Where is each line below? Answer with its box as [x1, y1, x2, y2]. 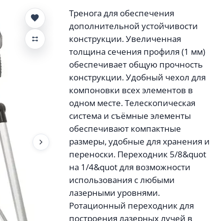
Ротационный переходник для [69, 200, 194, 211]
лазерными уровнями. [69, 187, 160, 198]
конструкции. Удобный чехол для [69, 72, 206, 83]
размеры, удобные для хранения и [69, 136, 210, 147]
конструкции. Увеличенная [69, 33, 182, 44]
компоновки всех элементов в [69, 84, 193, 96]
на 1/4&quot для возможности [69, 161, 191, 173]
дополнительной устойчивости [69, 20, 198, 32]
